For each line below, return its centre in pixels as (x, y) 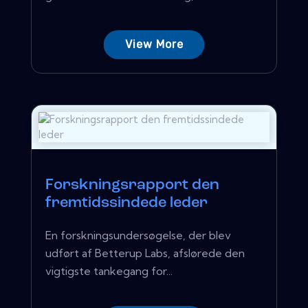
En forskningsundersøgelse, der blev (138, 235)
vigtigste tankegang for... (109, 271)
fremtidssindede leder (126, 203)
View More (154, 44)
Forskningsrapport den (132, 185)
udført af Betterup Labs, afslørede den (145, 253)
